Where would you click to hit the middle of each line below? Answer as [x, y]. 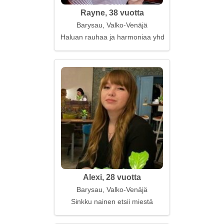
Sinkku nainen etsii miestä [112, 201]
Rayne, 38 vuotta [112, 13]
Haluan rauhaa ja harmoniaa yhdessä [120, 37]
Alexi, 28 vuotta [112, 177]
